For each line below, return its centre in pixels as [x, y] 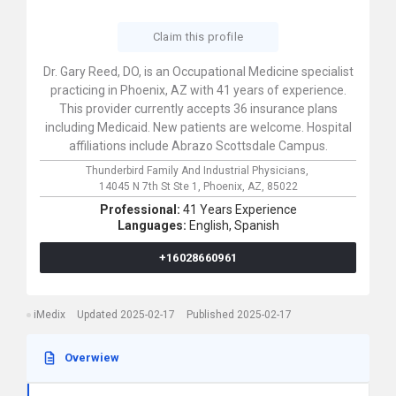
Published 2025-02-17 [239, 315]
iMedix [49, 315]
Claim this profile [198, 37]
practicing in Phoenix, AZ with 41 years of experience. [198, 90]
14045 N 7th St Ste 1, [151, 187]
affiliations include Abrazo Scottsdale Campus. [198, 146]
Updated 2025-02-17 [126, 315]
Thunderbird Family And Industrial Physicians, [198, 171]
